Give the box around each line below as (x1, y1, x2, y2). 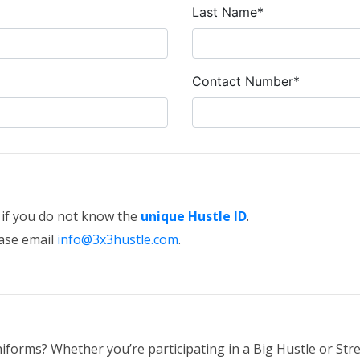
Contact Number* (192, 73, 300, 89)
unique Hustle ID (141, 207, 247, 225)
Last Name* (192, 4, 264, 20)
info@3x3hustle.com (57, 231, 178, 248)
